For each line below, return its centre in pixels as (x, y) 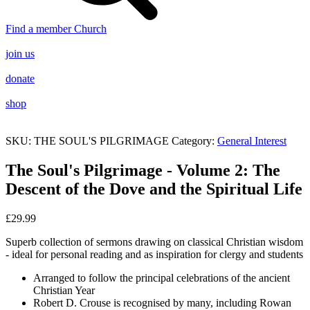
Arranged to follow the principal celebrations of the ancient (162, 277)
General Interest (252, 140)
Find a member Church (56, 28)
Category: (194, 140)
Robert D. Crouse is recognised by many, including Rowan (162, 302)
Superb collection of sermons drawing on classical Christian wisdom (154, 241)
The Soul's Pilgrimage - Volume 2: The (143, 170)
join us (20, 53)
